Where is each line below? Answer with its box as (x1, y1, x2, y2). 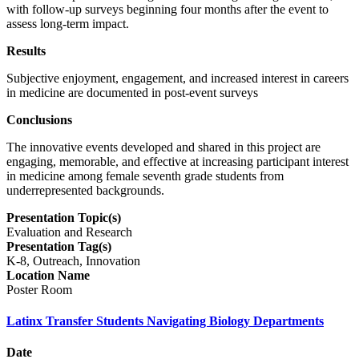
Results (6, 43, 46, 58)
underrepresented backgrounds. (6, 183, 164, 197)
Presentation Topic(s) (6, 210, 121, 224)
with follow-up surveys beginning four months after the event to (6, 2, 329, 16)
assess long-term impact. (6, 16, 129, 30)
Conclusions (6, 112, 72, 127)
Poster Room (6, 282, 72, 296)
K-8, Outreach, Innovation (6, 253, 140, 268)
